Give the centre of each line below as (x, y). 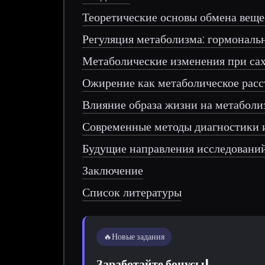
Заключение (113, 170)
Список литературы (132, 192)
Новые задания (138, 236)
